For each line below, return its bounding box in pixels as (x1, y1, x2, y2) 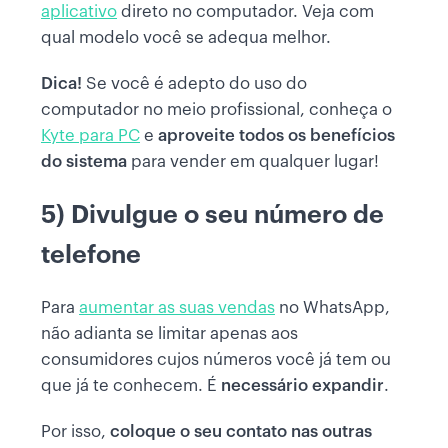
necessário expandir (217, 377, 384, 395)
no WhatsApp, (275, 299, 390, 317)
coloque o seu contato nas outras (110, 423, 372, 441)
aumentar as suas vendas (79, 299, 275, 317)
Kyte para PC (41, 127, 140, 145)
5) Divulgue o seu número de (41, 202, 384, 228)
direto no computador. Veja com (117, 3, 374, 21)
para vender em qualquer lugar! (127, 153, 379, 171)
